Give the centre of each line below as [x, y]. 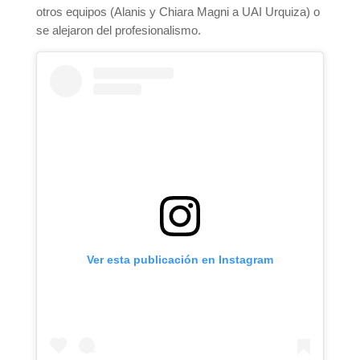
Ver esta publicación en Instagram [180, 260]
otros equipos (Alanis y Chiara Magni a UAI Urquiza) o [178, 12]
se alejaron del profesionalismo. [118, 30]
